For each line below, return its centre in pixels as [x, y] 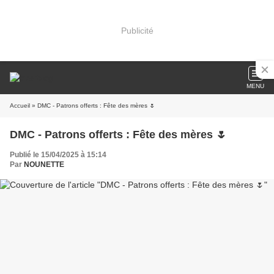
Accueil [20, 106]
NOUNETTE [44, 165]
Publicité [137, 30]
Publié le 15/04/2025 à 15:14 [58, 155]
